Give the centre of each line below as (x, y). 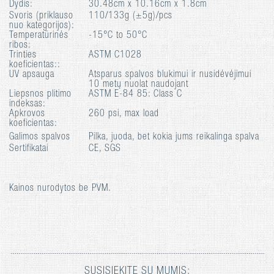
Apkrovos (27, 114)
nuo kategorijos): (42, 26)
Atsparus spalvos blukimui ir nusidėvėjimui (170, 75)
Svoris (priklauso (41, 16)
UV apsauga (32, 75)
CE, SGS (105, 149)
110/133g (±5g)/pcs (131, 16)
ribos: (20, 46)
